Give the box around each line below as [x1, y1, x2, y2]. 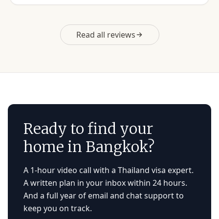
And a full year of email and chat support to [23, 190, 184, 201]
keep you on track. [23, 203, 92, 214]
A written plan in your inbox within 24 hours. [23, 177, 187, 188]
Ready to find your [23, 119, 153, 138]
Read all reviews [76, 29, 135, 40]
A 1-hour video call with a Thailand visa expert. [23, 165, 194, 175]
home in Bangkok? [23, 137, 154, 156]
